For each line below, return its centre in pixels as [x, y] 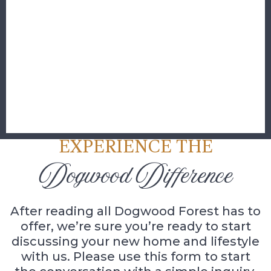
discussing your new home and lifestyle [135, 241]
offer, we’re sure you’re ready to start [135, 226]
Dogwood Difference [135, 177]
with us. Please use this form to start [135, 256]
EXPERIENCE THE [135, 147]
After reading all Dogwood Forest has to [135, 211]
